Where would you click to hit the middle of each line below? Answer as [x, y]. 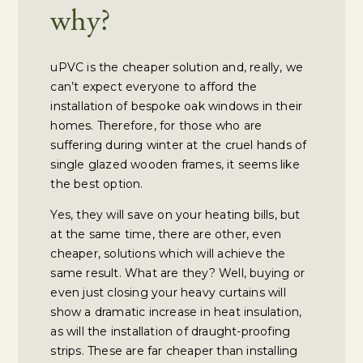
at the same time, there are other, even [166, 234]
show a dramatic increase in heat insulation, [176, 312]
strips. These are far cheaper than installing [174, 351]
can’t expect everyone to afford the [154, 87]
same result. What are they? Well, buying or [178, 273]
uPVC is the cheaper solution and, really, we [177, 67]
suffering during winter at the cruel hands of [179, 145]
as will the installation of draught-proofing [171, 331]
